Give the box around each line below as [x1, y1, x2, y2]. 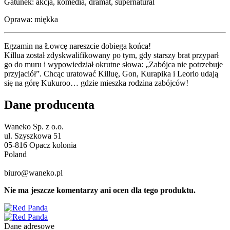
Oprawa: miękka [4, 15, 58, 24]
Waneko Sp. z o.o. [4, 122, 64, 131]
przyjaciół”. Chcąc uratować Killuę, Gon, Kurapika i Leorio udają [4, 69, 218, 79]
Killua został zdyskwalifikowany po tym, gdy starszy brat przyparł [4, 51, 219, 60]
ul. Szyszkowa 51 [4, 131, 62, 141]
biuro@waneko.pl [4, 168, 63, 178]
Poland [4, 150, 27, 159]
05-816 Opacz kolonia [4, 141, 76, 150]
